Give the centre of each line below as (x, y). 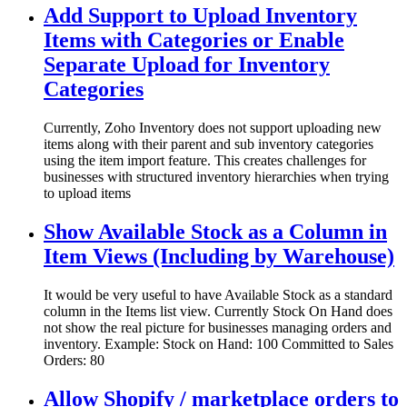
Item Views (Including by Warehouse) (219, 256)
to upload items (87, 193)
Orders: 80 (74, 360)
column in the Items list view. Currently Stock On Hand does (218, 311)
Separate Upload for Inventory (187, 65)
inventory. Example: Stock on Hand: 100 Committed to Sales (218, 343)
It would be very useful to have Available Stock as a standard (218, 294)
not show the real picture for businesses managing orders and (218, 327)
